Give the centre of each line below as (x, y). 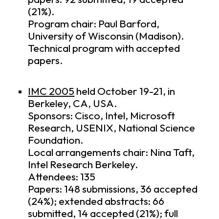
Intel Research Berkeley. (83, 165)
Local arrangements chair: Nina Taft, (111, 153)
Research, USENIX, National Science (112, 128)
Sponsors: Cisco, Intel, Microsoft (102, 116)
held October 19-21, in (125, 91)
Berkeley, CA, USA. (73, 104)
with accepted (147, 48)
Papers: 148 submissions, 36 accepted (113, 189)
